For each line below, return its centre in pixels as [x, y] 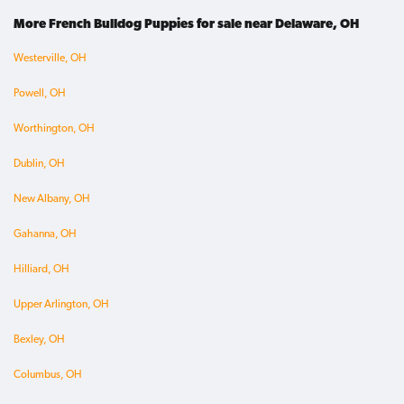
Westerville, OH [50, 59]
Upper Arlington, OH [61, 305]
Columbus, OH [48, 376]
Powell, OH [40, 94]
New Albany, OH [52, 200]
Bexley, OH [39, 340]
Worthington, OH [54, 129]
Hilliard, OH [41, 270]
